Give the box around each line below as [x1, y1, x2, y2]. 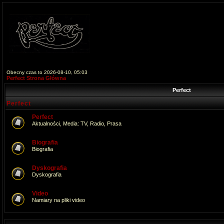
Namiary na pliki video [32, 197, 85, 203]
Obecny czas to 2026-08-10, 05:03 [6, 69, 87, 75]
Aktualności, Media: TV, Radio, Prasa [32, 120, 121, 126]
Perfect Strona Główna [6, 75, 66, 81]
